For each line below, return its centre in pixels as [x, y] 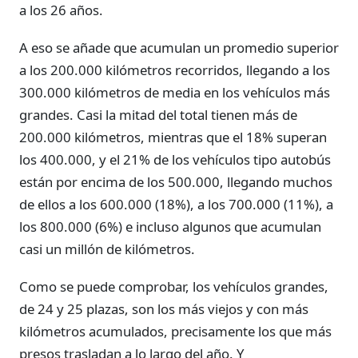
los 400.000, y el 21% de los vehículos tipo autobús [175, 160]
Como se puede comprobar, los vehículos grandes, [174, 287]
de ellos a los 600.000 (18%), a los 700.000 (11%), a [176, 205]
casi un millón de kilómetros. [107, 249]
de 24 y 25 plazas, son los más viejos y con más [164, 309]
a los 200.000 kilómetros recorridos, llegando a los [175, 70]
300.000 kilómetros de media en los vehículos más [175, 93]
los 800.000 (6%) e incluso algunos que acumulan [170, 227]
